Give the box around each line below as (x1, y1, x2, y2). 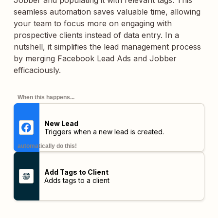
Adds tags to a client (44, 176, 109, 184)
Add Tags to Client (44, 168, 109, 176)
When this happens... (18, 94, 74, 101)
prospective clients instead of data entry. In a (14, 30, 179, 40)
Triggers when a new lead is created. (44, 127, 164, 136)
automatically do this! (18, 143, 77, 149)
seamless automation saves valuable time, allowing (14, 7, 200, 17)
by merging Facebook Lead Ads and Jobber (14, 54, 177, 63)
